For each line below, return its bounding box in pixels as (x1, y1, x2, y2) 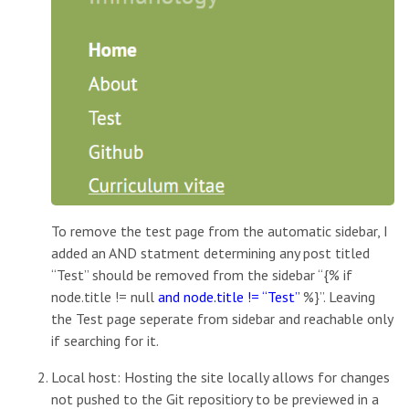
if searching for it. (51, 330, 159, 350)
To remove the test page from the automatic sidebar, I (51, 221, 388, 240)
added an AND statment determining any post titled (51, 243, 370, 262)
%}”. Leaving (299, 287, 375, 306)
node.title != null (51, 287, 158, 306)
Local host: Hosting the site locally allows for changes (51, 367, 390, 386)
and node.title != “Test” (158, 287, 299, 306)
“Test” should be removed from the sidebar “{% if (51, 265, 352, 284)
